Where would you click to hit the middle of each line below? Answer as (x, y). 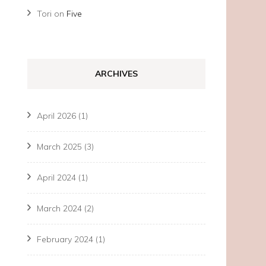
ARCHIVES (116, 74)
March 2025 (59, 147)
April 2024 (56, 178)
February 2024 (65, 239)
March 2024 (59, 208)
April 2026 (56, 116)
